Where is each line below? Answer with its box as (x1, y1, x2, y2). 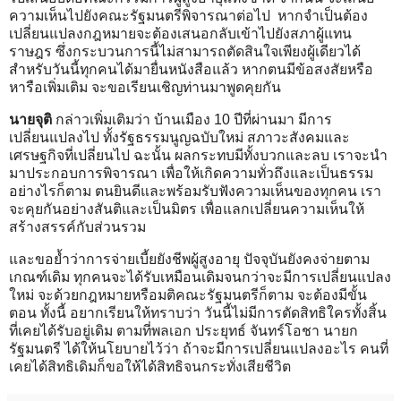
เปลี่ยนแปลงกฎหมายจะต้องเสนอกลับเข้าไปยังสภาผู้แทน (9, 25, 352, 41)
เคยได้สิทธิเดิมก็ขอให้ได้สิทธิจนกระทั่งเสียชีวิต (9, 358, 291, 374)
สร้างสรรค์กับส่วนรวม (9, 218, 149, 235)
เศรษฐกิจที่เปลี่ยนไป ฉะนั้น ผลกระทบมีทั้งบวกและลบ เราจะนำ (9, 147, 388, 163)
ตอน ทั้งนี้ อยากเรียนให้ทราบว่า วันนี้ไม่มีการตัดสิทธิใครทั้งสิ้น (9, 304, 387, 320)
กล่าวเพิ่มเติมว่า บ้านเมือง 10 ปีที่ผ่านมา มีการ (52, 111, 332, 127)
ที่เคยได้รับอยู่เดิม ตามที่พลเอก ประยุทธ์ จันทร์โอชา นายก (9, 322, 358, 338)
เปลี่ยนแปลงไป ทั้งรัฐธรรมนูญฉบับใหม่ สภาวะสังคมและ (9, 129, 350, 145)
